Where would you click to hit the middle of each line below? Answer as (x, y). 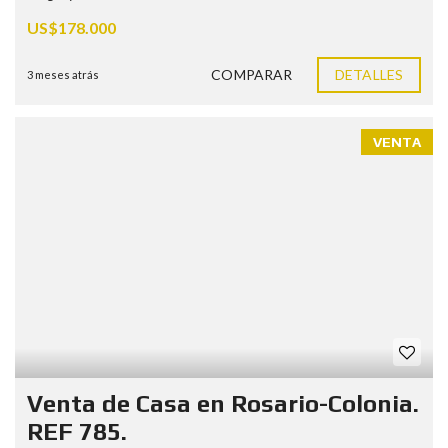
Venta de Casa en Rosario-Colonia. (223, 404)
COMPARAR (252, 74)
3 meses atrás (63, 74)
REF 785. (77, 432)
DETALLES (369, 74)
